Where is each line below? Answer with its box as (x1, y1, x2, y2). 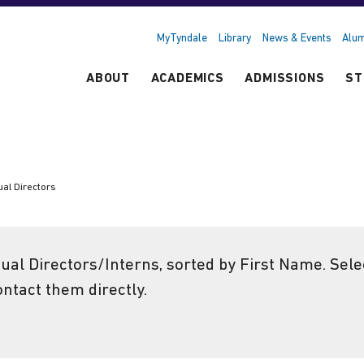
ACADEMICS (150, 72, 224, 86)
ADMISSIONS (245, 72, 325, 86)
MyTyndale (157, 32, 208, 44)
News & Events (262, 32, 331, 44)
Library (219, 32, 252, 44)
